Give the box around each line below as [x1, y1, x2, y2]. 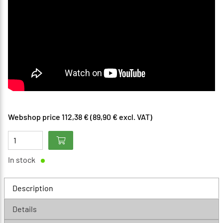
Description [12, 183, 53, 193]
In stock [8, 154, 37, 164]
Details [12, 204, 37, 214]
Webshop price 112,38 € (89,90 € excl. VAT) [8, 111, 152, 121]
